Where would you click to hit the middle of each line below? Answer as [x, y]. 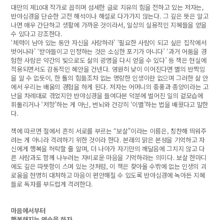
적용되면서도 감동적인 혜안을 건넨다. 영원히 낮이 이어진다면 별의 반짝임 [108, 69]
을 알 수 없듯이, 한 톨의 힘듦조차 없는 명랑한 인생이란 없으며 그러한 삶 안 [110, 78]
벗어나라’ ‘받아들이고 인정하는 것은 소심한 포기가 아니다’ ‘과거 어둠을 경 [109, 51]
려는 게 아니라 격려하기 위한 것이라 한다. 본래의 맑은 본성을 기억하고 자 [108, 140]
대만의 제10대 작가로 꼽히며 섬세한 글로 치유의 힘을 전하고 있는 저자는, [107, 7]
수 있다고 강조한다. [37, 34]
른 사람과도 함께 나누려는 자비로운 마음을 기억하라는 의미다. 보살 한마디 [109, 157]
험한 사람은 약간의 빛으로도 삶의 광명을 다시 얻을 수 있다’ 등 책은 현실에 [109, 60]
